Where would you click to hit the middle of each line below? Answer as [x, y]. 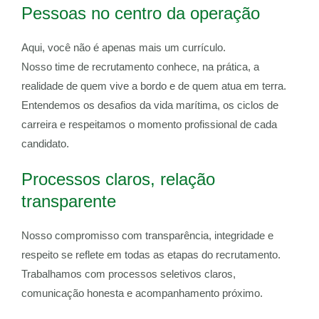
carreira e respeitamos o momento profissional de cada [149, 125]
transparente [69, 202]
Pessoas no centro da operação [141, 14]
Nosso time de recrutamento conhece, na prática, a [140, 67]
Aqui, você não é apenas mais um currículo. [124, 48]
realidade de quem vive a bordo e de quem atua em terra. [154, 87]
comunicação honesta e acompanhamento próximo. [142, 294]
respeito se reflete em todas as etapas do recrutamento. [151, 255]
